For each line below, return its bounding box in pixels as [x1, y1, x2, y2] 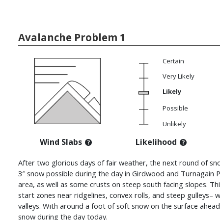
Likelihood [136, 137, 177, 148]
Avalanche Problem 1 [18, 30, 126, 45]
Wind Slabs [40, 137, 82, 148]
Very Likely [163, 72, 194, 81]
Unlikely [163, 119, 186, 129]
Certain [163, 56, 184, 66]
